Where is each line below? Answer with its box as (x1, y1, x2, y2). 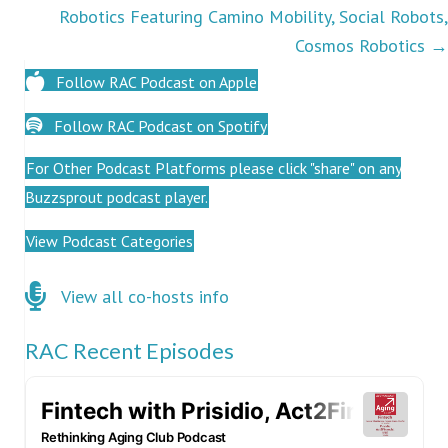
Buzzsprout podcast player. (25, 187, 208, 208)
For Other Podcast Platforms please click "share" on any (26, 158, 401, 179)
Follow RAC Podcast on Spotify (54, 115, 267, 136)
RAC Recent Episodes (25, 338, 234, 365)
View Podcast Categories (26, 231, 193, 252)
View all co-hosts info (61, 285, 229, 309)
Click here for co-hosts (24, 283, 196, 307)
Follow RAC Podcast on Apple (56, 71, 257, 92)
